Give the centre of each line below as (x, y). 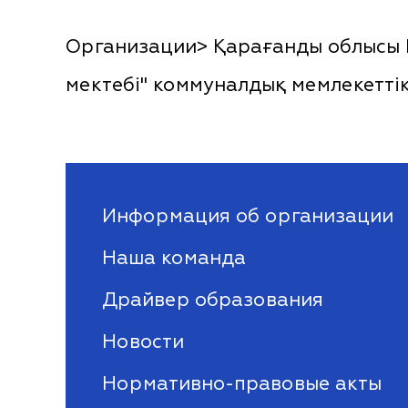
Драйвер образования (213, 300)
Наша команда (174, 258)
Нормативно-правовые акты (242, 383)
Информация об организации (248, 216)
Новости (143, 342)
